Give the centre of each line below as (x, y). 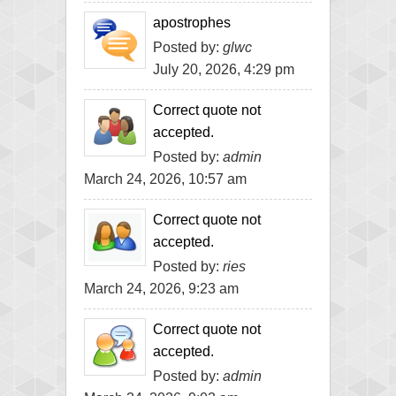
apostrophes (192, 22)
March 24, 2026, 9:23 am (161, 288)
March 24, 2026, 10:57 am (165, 179)
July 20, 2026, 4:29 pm (224, 69)
